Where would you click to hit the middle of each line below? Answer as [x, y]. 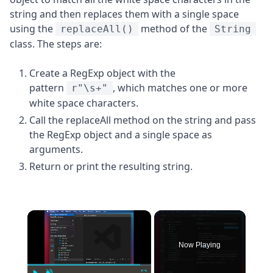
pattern [48, 87]
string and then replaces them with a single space [124, 14]
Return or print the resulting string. [111, 166]
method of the [174, 28]
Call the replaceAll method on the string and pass [143, 120]
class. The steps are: [56, 44]
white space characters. [84, 103]
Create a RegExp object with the [102, 73]
